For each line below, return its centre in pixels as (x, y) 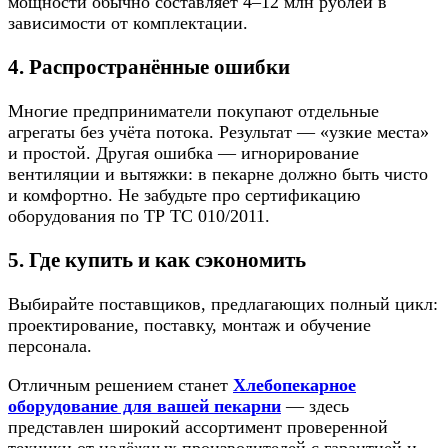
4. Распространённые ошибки (149, 66)
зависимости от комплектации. (128, 22)
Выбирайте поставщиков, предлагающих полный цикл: (223, 303)
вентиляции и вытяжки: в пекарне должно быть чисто (218, 173)
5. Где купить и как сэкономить (157, 259)
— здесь (315, 405)
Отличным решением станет (120, 384)
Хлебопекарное (294, 384)
